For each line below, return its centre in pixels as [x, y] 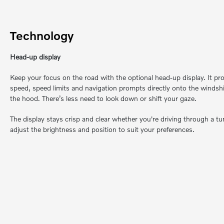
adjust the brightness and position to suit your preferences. [102, 129]
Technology [42, 35]
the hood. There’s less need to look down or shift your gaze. [103, 98]
